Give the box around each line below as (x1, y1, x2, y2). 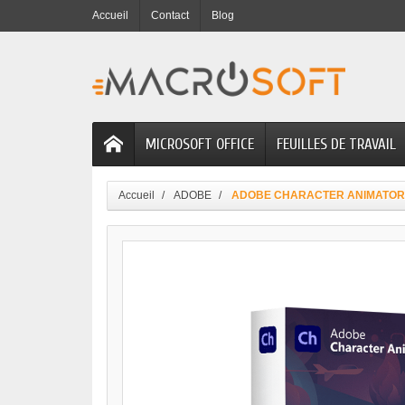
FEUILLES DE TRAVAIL (277, 136, 396, 154)
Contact (151, 9, 189, 22)
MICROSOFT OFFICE (146, 136, 254, 154)
